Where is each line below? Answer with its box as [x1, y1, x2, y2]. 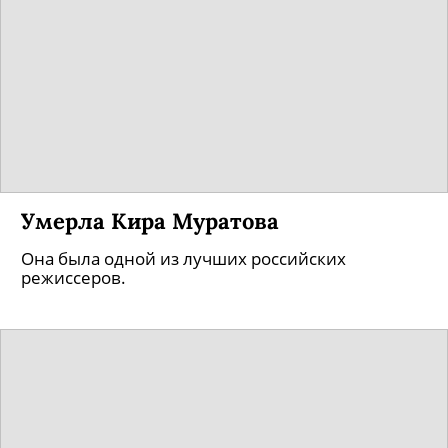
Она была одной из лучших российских [21, 247, 346, 270]
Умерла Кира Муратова [21, 206, 279, 235]
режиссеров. [21, 266, 126, 289]
